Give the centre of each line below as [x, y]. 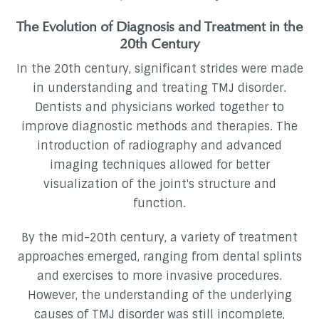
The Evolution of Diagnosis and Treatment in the [159, 27]
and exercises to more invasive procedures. [159, 276]
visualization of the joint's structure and [159, 184]
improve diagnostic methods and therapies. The [159, 127]
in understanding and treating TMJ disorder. [159, 88]
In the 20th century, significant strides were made [159, 69]
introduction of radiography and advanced [159, 146]
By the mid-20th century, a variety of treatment [159, 238]
